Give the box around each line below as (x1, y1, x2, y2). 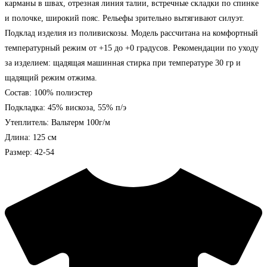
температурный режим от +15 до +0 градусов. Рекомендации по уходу (5, 43, 259, 52)
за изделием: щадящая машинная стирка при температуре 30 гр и (5, 58, 241, 67)
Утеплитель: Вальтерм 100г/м (5, 117, 110, 127)
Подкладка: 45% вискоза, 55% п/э (5, 103, 126, 112)
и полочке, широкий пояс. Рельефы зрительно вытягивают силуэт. (5, 13, 244, 23)
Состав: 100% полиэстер (5, 88, 92, 97)
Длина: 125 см (5, 132, 57, 142)
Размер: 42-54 (5, 147, 54, 157)
